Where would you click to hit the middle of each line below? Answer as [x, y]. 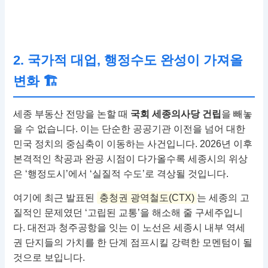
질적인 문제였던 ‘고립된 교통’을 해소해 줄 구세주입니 [128, 213]
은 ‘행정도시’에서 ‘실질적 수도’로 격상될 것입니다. [121, 174]
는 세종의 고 [223, 198]
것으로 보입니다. [49, 258]
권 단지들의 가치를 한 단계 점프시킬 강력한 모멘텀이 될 [133, 243]
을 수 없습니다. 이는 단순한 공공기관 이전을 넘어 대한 [130, 129]
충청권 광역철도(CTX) [147, 198]
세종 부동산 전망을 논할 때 [72, 114]
